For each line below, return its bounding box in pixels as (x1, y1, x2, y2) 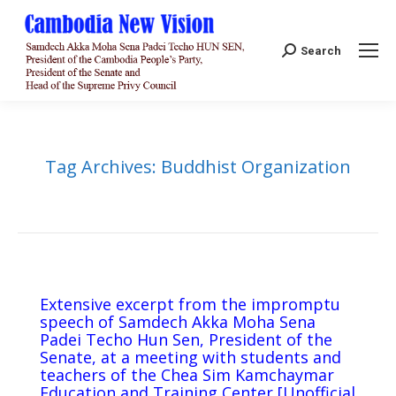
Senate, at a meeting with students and (40, 346, 341, 369)
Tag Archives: (45, 155, 161, 179)
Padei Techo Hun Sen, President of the (40, 329, 332, 351)
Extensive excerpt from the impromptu (40, 293, 340, 316)
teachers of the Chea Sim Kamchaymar (40, 364, 334, 386)
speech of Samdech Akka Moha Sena (40, 311, 316, 333)
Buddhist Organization (161, 155, 351, 179)
